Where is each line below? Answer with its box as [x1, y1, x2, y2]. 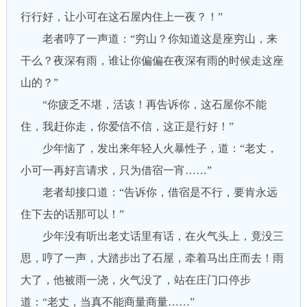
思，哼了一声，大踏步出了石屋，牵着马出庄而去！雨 [20, 252, 284, 264]
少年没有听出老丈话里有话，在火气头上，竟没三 [20, 230, 284, 242]
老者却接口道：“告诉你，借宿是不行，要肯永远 [20, 186, 278, 198]
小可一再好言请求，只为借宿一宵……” [20, 164, 212, 176]
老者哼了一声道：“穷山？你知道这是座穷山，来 [20, 33, 278, 45]
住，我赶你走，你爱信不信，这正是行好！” [20, 121, 234, 132]
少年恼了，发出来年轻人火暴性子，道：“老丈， [20, 143, 278, 154]
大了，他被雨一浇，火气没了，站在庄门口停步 [20, 274, 251, 286]
